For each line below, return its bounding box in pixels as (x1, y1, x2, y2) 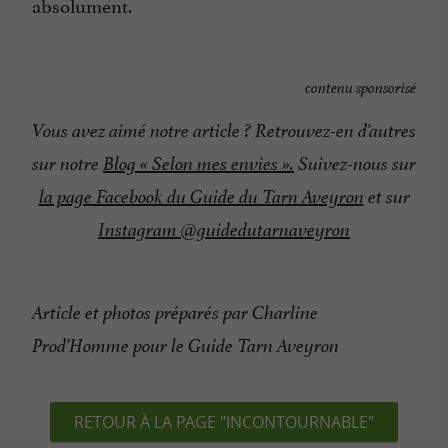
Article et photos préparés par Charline (32, 301, 318, 326)
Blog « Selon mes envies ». (103, 152, 294, 177)
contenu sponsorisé (305, 78, 416, 98)
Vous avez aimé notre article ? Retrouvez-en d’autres (32, 119, 416, 144)
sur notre (32, 152, 103, 177)
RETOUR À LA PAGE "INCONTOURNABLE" (74, 411, 374, 434)
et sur (363, 185, 410, 210)
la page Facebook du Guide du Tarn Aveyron (38, 185, 364, 210)
